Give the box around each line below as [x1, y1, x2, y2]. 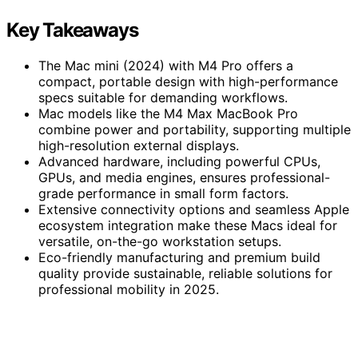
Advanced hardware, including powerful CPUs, [38, 153, 320, 169]
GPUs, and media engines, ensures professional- [38, 169, 330, 185]
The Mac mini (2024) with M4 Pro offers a [38, 57, 293, 74]
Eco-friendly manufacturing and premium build [38, 249, 320, 265]
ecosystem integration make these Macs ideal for [38, 217, 337, 233]
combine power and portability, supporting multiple [38, 121, 351, 137]
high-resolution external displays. [38, 137, 239, 153]
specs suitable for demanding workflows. [38, 89, 288, 105]
